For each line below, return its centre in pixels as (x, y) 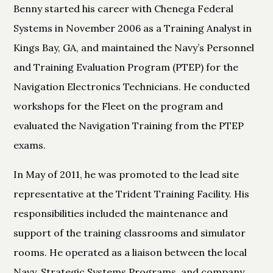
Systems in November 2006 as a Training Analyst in (133, 28)
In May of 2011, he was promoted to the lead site (126, 174)
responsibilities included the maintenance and (121, 213)
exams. (30, 145)
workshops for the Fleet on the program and (119, 106)
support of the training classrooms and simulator (130, 232)
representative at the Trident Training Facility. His (132, 193)
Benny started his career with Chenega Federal (124, 8)
